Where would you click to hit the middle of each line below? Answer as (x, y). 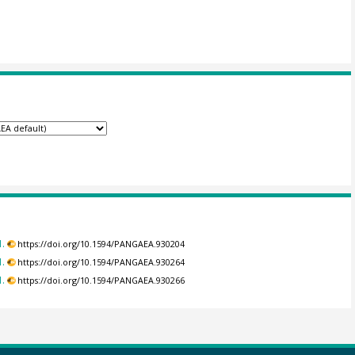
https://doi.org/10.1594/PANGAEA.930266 (101, 281)
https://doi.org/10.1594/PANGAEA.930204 (101, 244)
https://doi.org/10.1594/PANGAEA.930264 (101, 263)
